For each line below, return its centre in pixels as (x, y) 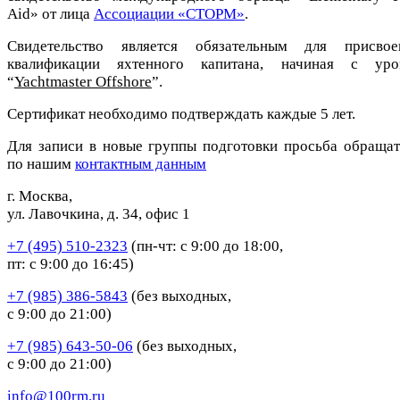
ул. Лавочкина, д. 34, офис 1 (99, 213)
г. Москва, (40, 196)
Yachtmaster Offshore (83, 81)
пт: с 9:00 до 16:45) (71, 263)
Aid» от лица (50, 13)
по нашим (41, 163)
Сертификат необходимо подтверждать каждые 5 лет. (181, 113)
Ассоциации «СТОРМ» (169, 13)
